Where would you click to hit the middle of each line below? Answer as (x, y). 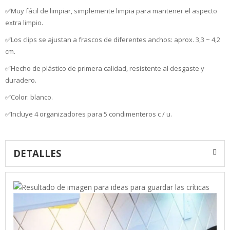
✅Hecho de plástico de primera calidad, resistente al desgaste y (105, 68)
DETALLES (37, 153)
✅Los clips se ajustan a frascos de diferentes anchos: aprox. (100, 40)
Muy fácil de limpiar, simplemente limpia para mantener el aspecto (114, 11)
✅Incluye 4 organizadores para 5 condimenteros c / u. (89, 114)
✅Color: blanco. (29, 97)
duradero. (21, 80)
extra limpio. (24, 23)
